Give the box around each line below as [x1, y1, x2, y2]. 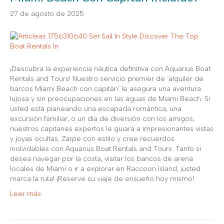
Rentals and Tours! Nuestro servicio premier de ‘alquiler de [10, 74, 203, 83]
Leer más [10, 189, 41, 198]
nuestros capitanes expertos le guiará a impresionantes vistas [10, 124, 213, 133]
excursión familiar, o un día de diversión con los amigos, [10, 114, 194, 123]
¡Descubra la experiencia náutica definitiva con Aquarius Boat [10, 64, 210, 73]
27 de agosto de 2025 [10, 9, 84, 18]
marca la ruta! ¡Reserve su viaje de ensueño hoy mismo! [10, 174, 194, 183]
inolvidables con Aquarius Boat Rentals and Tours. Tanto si [10, 144, 201, 153]
